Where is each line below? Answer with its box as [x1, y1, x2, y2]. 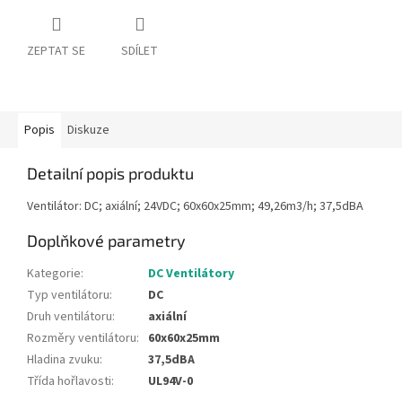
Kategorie [27, 265, 81, 284]
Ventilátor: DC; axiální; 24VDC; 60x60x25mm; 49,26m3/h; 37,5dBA [27, 197, 363, 216]
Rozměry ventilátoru [27, 329, 136, 348]
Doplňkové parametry [27, 231, 186, 251]
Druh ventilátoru [27, 308, 112, 327]
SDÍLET [121, 42, 158, 61]
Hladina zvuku [27, 351, 100, 370]
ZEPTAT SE [27, 42, 85, 61]
